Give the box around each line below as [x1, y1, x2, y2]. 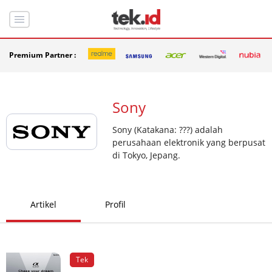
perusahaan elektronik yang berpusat [112, 136, 265, 148]
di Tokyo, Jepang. [112, 149, 180, 161]
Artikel [30, 198, 56, 210]
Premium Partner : [9, 50, 76, 61]
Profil [105, 198, 126, 210]
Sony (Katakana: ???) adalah [112, 123, 223, 135]
